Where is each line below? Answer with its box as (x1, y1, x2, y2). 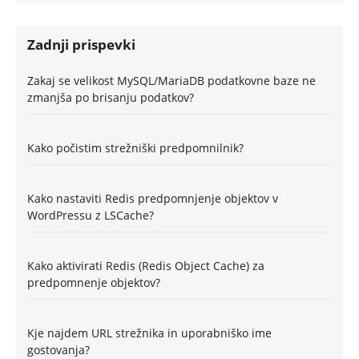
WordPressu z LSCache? (27, 207, 154, 223)
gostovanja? (27, 341, 90, 357)
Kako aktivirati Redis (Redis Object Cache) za (27, 257, 264, 273)
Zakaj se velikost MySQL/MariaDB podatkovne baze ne (27, 72, 316, 88)
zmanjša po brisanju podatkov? (27, 89, 194, 105)
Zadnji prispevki (27, 35, 135, 54)
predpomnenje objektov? (27, 274, 160, 290)
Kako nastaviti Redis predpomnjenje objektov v (27, 190, 278, 206)
